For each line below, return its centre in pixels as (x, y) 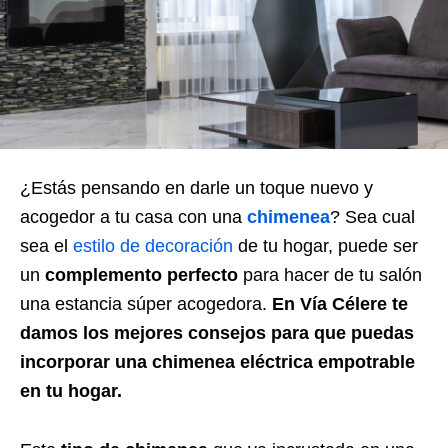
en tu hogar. (71, 390)
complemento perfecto (141, 274)
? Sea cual (372, 216)
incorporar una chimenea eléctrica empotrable (217, 361)
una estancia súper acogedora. (146, 303)
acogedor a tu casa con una (133, 216)
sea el (46, 245)
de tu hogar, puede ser (325, 245)
